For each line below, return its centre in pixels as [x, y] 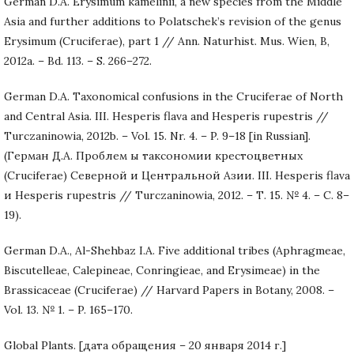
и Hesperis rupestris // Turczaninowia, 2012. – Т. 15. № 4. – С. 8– [177, 195]
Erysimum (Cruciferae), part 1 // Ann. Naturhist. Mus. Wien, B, [167, 41]
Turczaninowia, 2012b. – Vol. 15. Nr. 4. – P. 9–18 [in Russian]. [157, 136]
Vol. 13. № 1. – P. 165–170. [68, 309]
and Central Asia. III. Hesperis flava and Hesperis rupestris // [166, 116]
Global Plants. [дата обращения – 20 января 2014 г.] [145, 345]
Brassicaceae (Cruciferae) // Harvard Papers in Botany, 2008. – [169, 290]
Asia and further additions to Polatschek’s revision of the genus [173, 21]
